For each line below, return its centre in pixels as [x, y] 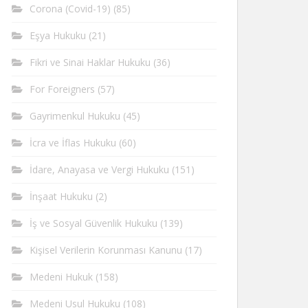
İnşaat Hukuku [61, 196]
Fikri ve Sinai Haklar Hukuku [90, 62]
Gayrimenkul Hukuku [75, 116]
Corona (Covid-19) [70, 9]
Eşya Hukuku [58, 35]
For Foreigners [62, 89]
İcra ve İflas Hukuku [73, 143]
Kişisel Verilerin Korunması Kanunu [106, 250]
